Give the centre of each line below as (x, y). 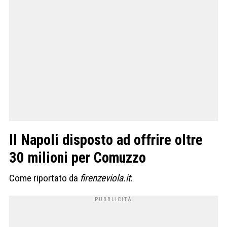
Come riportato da (45, 178)
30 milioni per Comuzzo (78, 158)
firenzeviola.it (105, 178)
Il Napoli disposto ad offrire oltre (106, 140)
